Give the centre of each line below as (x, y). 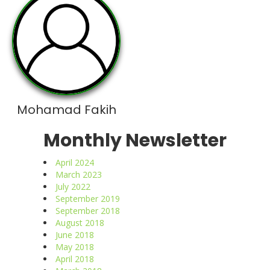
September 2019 (88, 198)
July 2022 (73, 186)
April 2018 (75, 259)
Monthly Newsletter (135, 140)
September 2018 (88, 210)
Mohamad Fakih (66, 109)
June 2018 (75, 234)
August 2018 (80, 222)
